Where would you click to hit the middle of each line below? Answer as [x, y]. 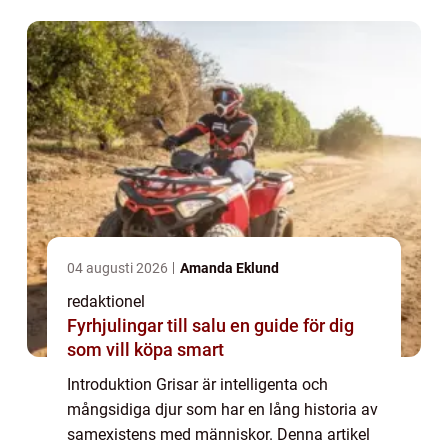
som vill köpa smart [145, 350]
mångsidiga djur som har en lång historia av [222, 410]
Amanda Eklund [229, 268]
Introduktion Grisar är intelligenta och [197, 385]
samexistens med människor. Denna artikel [218, 435]
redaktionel [106, 302]
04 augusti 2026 [119, 268]
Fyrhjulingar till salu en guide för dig [148, 326]
